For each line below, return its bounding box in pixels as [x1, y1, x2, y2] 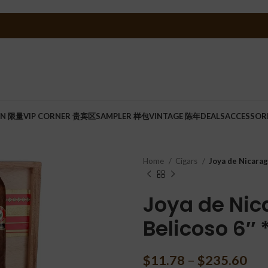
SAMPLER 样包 [96, 111, 149, 121]
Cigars [175, 156, 199, 166]
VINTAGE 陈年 [149, 111, 200, 121]
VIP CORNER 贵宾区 [23, 111, 96, 121]
